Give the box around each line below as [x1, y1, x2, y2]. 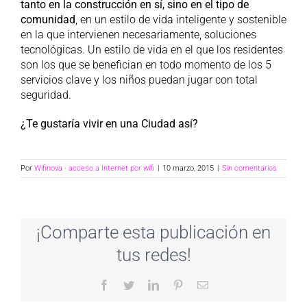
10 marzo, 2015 [162, 163, 214, 173]
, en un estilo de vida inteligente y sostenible [75, 12, 286, 26]
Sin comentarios [222, 163, 277, 173]
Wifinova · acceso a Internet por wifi [34, 163, 154, 173]
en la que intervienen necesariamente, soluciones [20, 27, 256, 41]
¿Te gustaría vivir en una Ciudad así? [20, 116, 198, 130]
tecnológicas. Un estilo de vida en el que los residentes [20, 42, 283, 56]
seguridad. [20, 88, 71, 101]
